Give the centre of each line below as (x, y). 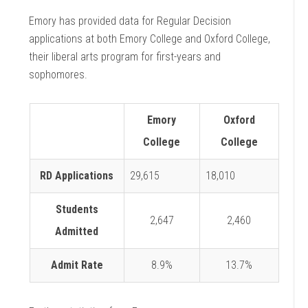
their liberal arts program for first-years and (125, 57)
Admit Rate (77, 265)
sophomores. (60, 75)
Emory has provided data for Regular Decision (130, 21)
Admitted (77, 231)
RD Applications (77, 176)
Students (77, 209)
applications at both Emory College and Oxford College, (150, 39)
